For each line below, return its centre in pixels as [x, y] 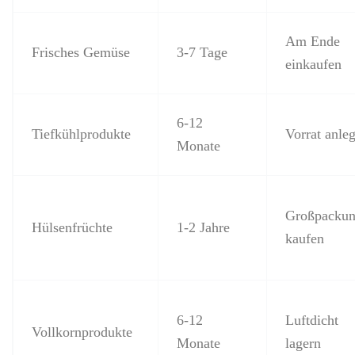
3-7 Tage [202, 52]
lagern [303, 343]
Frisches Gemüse [80, 52]
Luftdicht [311, 320]
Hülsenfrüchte [72, 227]
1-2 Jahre [203, 227]
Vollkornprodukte [82, 332]
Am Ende [312, 41]
